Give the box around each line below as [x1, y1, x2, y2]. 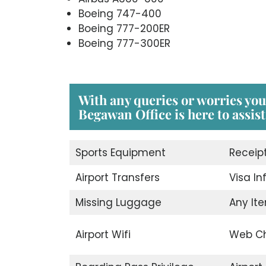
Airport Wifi [75, 227, 131, 242]
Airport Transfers [75, 170, 160, 185]
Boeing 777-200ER [78, 21, 170, 36]
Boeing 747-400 [78, 6, 161, 21]
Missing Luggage [75, 195, 161, 210]
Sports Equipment [75, 145, 166, 160]
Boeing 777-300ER [78, 36, 170, 50]
